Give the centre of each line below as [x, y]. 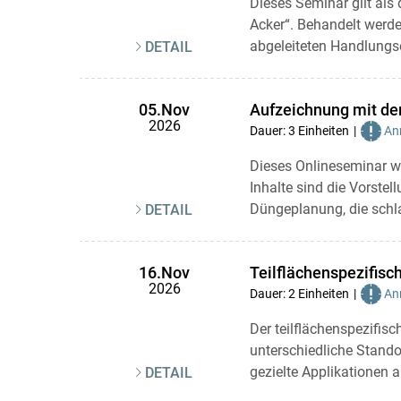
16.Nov [164, 273]
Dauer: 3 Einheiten [299, 131]
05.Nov [164, 110]
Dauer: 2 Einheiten [299, 294]
